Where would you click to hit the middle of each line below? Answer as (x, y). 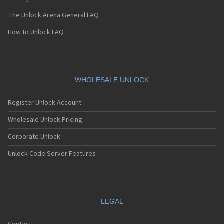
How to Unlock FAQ (36, 33)
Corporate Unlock (34, 137)
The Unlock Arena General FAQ (53, 16)
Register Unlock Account (45, 103)
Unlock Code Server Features (52, 154)
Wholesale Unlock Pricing (45, 120)
